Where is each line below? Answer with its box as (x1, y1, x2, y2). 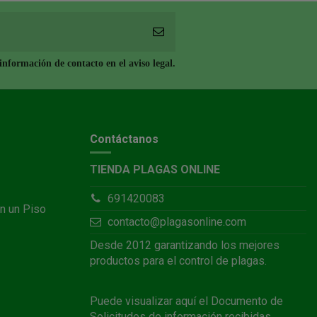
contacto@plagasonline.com (107, 215, 246, 229)
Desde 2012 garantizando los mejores (90, 238, 279, 252)
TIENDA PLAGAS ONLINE (90, 162, 220, 176)
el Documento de (196, 294, 283, 308)
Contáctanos (90, 132, 158, 146)
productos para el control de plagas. (90, 253, 267, 267)
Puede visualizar (90, 294, 175, 308)
